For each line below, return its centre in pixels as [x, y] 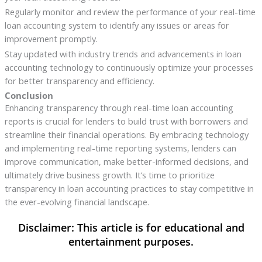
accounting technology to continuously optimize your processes [129, 68]
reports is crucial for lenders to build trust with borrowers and [126, 121]
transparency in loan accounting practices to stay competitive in [129, 189]
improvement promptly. [51, 39]
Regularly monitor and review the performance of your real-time [130, 12]
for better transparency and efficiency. [79, 81]
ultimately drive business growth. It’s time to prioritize [109, 175]
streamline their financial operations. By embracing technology [126, 135]
